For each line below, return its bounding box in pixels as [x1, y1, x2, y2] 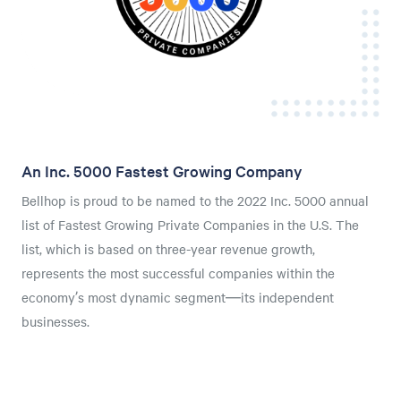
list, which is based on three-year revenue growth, [21, 240, 315, 259]
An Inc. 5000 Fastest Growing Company [21, 160, 303, 182]
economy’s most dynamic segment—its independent [21, 288, 334, 307]
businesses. [21, 312, 90, 331]
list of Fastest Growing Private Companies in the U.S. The [21, 216, 359, 235]
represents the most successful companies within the [21, 264, 335, 283]
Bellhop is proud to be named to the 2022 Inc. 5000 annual [21, 192, 369, 210]
